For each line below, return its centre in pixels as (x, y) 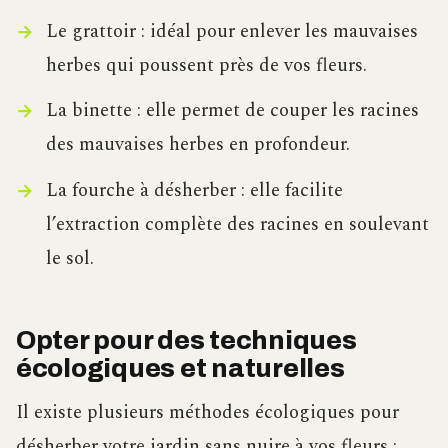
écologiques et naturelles (180, 368)
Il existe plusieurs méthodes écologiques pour (207, 412)
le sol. (69, 258)
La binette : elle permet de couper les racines (232, 111)
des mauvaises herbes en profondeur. (197, 145)
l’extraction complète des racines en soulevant (237, 224)
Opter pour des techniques (186, 340)
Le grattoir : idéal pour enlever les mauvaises (231, 32)
